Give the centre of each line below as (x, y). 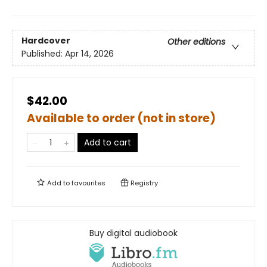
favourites (89, 183)
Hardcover (46, 41)
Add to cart (108, 142)
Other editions (196, 42)
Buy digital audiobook (133, 233)
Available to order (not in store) (121, 118)
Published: (43, 54)
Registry (143, 183)
